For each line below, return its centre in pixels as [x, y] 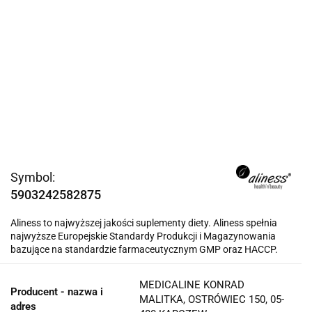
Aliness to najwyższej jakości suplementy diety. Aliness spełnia [144, 223]
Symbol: [33, 178]
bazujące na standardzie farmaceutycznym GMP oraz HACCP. [144, 250]
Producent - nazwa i [57, 292]
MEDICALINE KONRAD [192, 285]
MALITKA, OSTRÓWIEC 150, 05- [212, 300]
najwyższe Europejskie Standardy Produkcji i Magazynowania [143, 236]
